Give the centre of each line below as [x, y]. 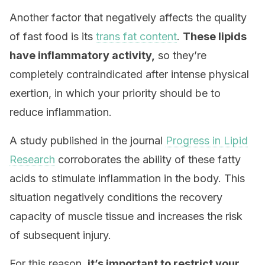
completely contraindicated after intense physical [129, 74]
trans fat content [136, 36]
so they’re [181, 55]
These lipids [215, 36]
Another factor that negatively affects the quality [128, 17]
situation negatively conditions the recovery [116, 197]
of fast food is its [53, 36]
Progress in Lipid [207, 140]
